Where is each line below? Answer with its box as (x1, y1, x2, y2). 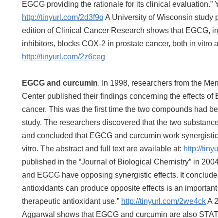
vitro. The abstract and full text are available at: (22, 145, 183, 153)
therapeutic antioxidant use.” (22, 197, 121, 205)
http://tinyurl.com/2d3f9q (22, 13, 104, 21)
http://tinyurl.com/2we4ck (121, 197, 206, 205)
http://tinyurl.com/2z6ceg (22, 53, 105, 61)
